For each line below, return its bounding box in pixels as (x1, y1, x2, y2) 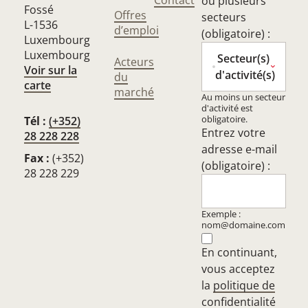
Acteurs (113, 54, 154, 69)
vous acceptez (201, 261, 276, 276)
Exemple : (201, 207, 241, 220)
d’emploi (113, 22, 159, 38)
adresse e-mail (201, 141, 278, 157)
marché (113, 84, 154, 100)
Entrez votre (201, 124, 266, 140)
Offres (113, 7, 146, 23)
